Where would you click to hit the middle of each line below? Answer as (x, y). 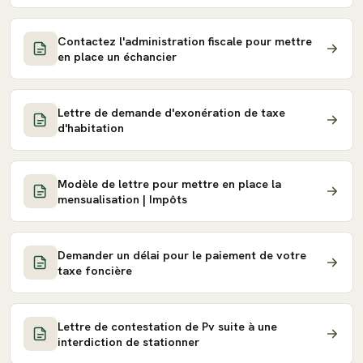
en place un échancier (117, 56)
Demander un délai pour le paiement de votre (182, 255)
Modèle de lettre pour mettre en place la (169, 184)
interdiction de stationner (128, 342)
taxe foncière (95, 270)
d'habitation (91, 128)
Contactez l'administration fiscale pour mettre (185, 41)
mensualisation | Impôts (122, 199)
